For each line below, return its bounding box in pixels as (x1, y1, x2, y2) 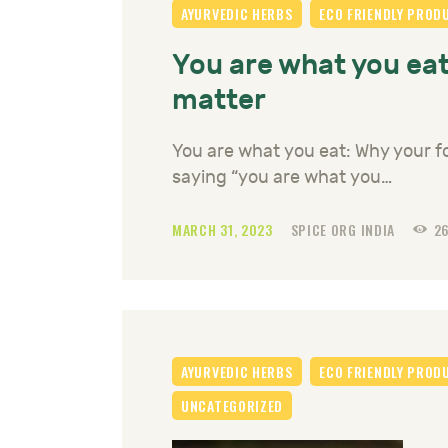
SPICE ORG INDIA (290, 219, 399, 241)
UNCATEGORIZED (181, 395, 284, 417)
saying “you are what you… (172, 167, 392, 189)
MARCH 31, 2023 (172, 219, 277, 241)
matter (172, 84, 266, 118)
